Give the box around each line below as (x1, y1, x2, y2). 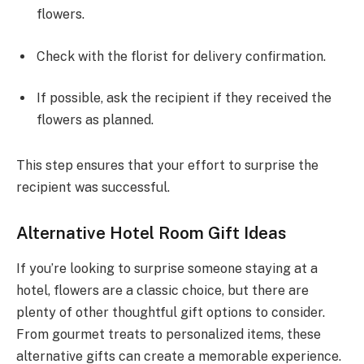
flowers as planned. (37, 112, 154, 128)
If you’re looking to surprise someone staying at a (16, 261, 318, 277)
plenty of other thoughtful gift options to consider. (16, 305, 325, 321)
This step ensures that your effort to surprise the (16, 158, 318, 174)
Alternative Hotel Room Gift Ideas (16, 222, 286, 243)
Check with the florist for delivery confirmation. (37, 48, 326, 64)
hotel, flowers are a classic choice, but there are (16, 283, 309, 299)
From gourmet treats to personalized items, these (16, 327, 321, 343)
